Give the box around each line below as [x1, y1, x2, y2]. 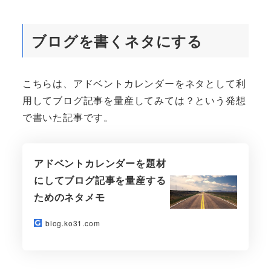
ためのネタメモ [33, 190, 105, 204]
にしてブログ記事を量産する [33, 173, 166, 188]
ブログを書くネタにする [31, 30, 203, 51]
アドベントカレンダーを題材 [33, 156, 166, 171]
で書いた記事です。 [22, 110, 114, 125]
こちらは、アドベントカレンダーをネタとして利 [22, 76, 246, 91]
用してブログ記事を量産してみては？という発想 [22, 93, 246, 108]
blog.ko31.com [45, 218, 100, 229]
